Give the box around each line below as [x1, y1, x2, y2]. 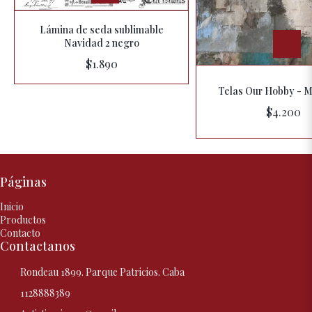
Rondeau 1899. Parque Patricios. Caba [20, 265, 185, 279]
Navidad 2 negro [63, 36, 139, 50]
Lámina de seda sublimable [39, 23, 164, 37]
